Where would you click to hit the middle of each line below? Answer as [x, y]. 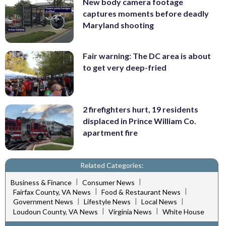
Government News [43, 202]
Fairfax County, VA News [52, 192]
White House [183, 211]
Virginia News [130, 211]
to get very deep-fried [125, 67]
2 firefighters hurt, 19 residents [140, 109]
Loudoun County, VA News [55, 211]
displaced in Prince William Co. [139, 121]
